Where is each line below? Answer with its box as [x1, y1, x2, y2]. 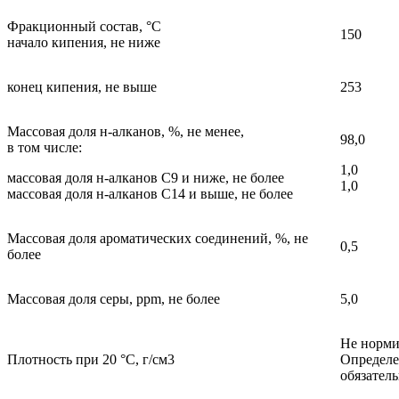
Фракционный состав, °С [7, 19, 161, 35]
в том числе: [7, 140, 82, 156]
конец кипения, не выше [7, 79, 157, 95]
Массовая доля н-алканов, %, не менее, [7, 124, 244, 140]
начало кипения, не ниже [7, 35, 160, 51]
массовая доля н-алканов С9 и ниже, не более [7, 170, 284, 186]
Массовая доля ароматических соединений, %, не [7, 231, 308, 247]
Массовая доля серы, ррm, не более [7, 291, 220, 307]
